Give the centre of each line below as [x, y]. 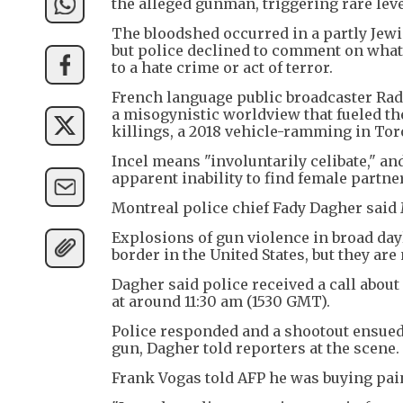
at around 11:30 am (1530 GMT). [221, 301]
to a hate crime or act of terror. [222, 67]
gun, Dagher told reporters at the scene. [255, 348]
